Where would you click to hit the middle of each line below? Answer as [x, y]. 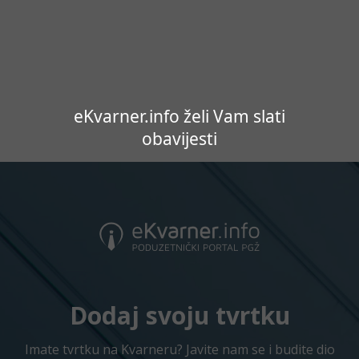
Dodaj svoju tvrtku [179, 315]
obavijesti [179, 139]
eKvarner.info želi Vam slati [179, 117]
